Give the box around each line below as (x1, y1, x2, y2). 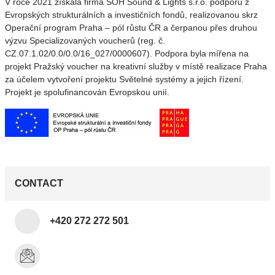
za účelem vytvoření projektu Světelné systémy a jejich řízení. (5, 74, 244, 84)
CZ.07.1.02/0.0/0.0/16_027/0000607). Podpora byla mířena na (5, 48, 249, 58)
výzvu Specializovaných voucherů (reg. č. (5, 36, 165, 45)
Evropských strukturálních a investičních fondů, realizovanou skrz (5, 10, 258, 20)
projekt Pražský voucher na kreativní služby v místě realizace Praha (5, 61, 267, 71)
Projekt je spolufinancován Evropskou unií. (5, 87, 169, 97)
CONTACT (15, 178, 63, 188)
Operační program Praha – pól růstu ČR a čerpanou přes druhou (5, 23, 257, 33)
